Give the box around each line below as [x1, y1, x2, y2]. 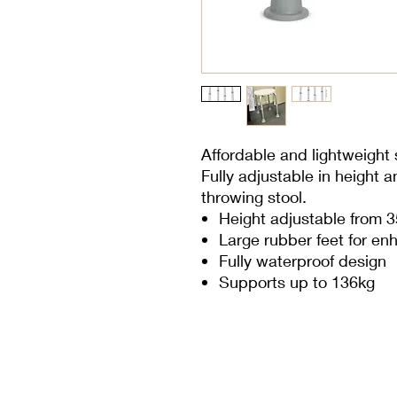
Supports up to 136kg [219, 271, 375, 292]
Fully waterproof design [219, 250, 386, 270]
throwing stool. [201, 186, 307, 206]
